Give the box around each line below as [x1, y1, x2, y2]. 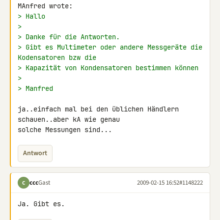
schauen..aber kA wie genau [18, 115, 124, 124]
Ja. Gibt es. [18, 199, 65, 208]
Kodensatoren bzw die [18, 53, 96, 62]
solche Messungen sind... [18, 125, 112, 134]
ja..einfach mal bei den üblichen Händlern [18, 105, 179, 113]
